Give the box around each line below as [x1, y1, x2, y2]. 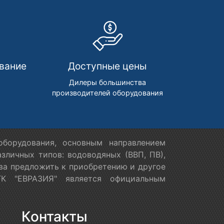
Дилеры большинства [68, 77, 146, 86]
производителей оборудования [51, 88, 163, 97]
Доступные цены [68, 59, 147, 72]
